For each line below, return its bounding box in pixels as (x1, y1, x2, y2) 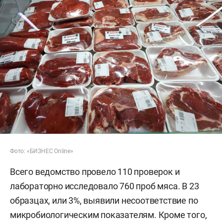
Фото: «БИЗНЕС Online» (10, 147, 73, 155)
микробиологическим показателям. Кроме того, (10, 209, 207, 220)
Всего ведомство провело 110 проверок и (10, 166, 180, 177)
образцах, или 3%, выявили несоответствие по (10, 195, 198, 206)
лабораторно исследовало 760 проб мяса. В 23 (10, 180, 199, 191)
